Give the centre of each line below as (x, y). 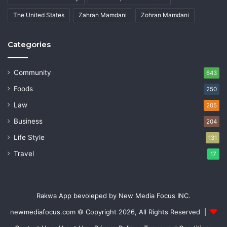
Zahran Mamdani (103, 15)
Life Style (29, 138)
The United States (39, 15)
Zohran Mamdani (165, 15)
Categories (29, 45)
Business (28, 121)
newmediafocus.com (43, 212)
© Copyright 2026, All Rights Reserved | (143, 212)
